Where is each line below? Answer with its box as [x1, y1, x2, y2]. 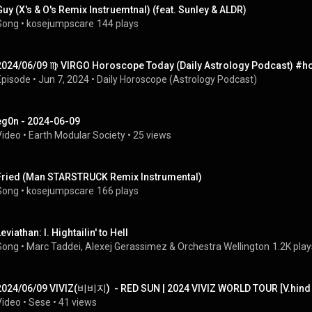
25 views [133, 130, 171, 141]
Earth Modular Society [29, 130, 125, 141]
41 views [58, 297, 97, 308]
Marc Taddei [26, 241, 81, 252]
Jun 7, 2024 [38, 74, 89, 85]
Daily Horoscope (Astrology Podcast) [97, 74, 257, 85]
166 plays [97, 185, 139, 196]
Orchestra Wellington [178, 241, 270, 252]
